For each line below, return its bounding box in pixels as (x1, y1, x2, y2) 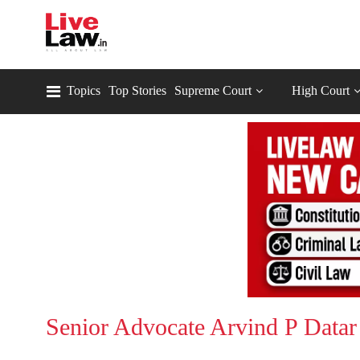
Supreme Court (174, 84, 252, 97)
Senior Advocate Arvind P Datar (46, 313, 357, 341)
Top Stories (108, 84, 166, 97)
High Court (292, 84, 350, 97)
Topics (67, 84, 100, 97)
